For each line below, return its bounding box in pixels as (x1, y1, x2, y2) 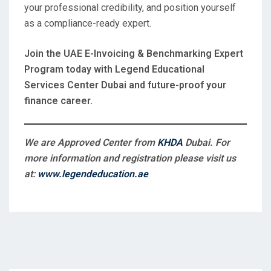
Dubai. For (185, 137, 230, 149)
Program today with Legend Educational (24, 64, 204, 76)
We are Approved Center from (24, 137, 157, 149)
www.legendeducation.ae (38, 168, 148, 180)
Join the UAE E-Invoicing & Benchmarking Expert (24, 48, 243, 60)
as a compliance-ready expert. (24, 18, 151, 30)
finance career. (24, 95, 93, 107)
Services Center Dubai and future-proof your (24, 79, 226, 91)
